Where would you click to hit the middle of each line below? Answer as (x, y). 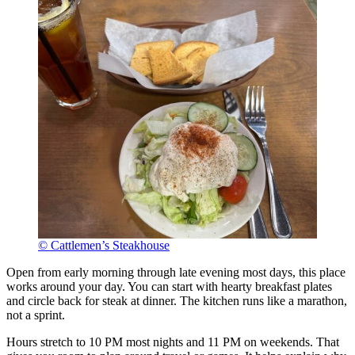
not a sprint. (36, 315)
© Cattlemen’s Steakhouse (104, 246)
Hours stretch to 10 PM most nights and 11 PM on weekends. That (173, 342)
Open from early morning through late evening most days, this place (176, 273)
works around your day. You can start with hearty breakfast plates (169, 287)
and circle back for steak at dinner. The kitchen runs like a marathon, (177, 301)
